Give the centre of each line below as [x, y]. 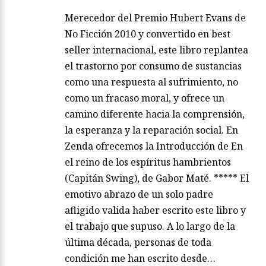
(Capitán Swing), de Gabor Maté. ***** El [157, 178]
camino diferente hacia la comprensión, [155, 114]
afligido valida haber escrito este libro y [155, 210]
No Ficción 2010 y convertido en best [148, 34]
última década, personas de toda [138, 243]
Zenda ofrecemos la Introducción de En [154, 146]
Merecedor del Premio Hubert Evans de [155, 18]
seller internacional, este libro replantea [156, 50]
